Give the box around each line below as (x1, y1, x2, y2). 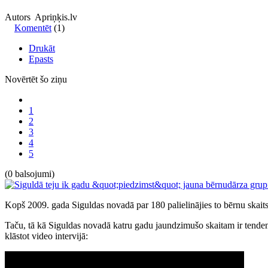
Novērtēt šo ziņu (5, 74, 67, 84)
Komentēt (14, 22, 51, 33)
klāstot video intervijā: (5, 230, 88, 241)
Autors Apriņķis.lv (5, 11, 77, 22)
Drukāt (29, 42, 55, 53)
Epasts (29, 53, 53, 64)
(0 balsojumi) (5, 168, 54, 179)
